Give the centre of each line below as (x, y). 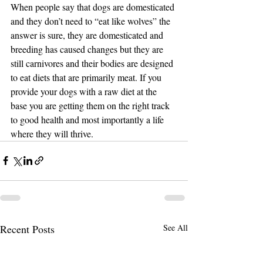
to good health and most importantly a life (88, 119)
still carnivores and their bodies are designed (93, 63)
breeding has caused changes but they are (88, 49)
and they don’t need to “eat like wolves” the (92, 21)
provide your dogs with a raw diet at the (85, 91)
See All (176, 227)
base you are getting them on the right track (91, 105)
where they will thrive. (52, 133)
